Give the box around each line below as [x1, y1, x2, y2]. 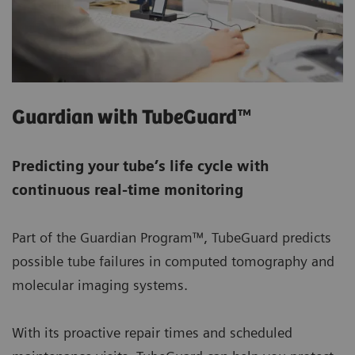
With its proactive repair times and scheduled [12, 324, 292, 342]
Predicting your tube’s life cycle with [12, 158, 269, 175]
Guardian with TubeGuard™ [12, 106, 252, 130]
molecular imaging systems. [12, 277, 188, 294]
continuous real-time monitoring [12, 181, 243, 199]
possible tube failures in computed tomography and [12, 253, 334, 270]
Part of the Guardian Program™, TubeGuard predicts [12, 229, 331, 246]
